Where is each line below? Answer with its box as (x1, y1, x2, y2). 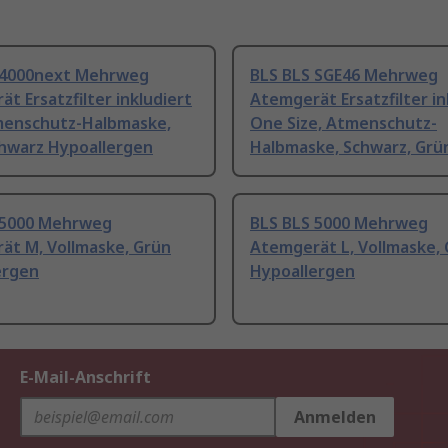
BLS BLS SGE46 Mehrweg (250, 64, 438, 87)
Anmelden (294, 406, 376, 429)
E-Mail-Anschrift (20, 366, 151, 389)
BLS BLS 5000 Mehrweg (250, 212, 428, 235)
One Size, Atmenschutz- (250, 112, 437, 135)
